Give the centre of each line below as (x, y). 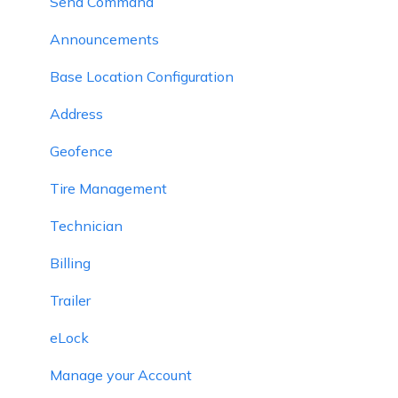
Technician (86, 225)
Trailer (70, 300)
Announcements (104, 39)
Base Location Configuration (142, 76)
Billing (70, 263)
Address (76, 113)
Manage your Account (121, 374)
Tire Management (108, 188)
